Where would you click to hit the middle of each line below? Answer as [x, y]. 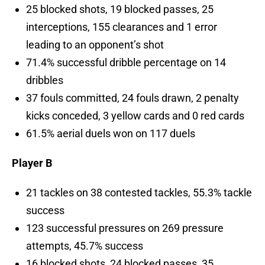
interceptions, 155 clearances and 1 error [122, 27]
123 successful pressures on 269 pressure [125, 228]
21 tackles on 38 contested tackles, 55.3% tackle [139, 193]
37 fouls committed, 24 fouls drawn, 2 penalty [132, 98]
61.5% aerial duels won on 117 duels [111, 134]
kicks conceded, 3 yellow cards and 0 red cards [135, 116]
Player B [33, 163]
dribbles [45, 80]
